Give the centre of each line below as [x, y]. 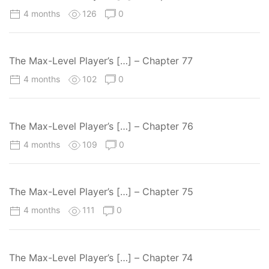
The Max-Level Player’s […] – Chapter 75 [101, 192]
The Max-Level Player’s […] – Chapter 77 [101, 60]
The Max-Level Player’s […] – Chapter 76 [101, 126]
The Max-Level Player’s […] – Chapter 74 [101, 257]
